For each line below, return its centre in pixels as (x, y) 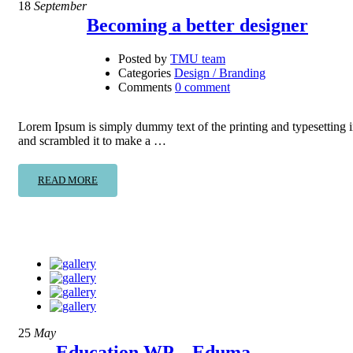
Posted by (143, 59)
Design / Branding (220, 73)
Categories (145, 73)
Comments (145, 87)
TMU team (198, 59)
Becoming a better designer (197, 26)
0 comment (203, 87)
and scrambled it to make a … (92, 141)
